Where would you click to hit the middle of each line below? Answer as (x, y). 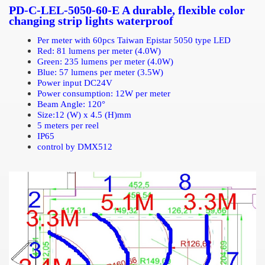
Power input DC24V (75, 83)
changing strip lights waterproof (91, 21)
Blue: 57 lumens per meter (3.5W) (100, 72)
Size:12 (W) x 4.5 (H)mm (84, 115)
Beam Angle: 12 (67, 104)
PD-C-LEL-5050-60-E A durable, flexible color (127, 10)
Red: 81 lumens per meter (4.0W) (99, 51)
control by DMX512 (75, 147)
